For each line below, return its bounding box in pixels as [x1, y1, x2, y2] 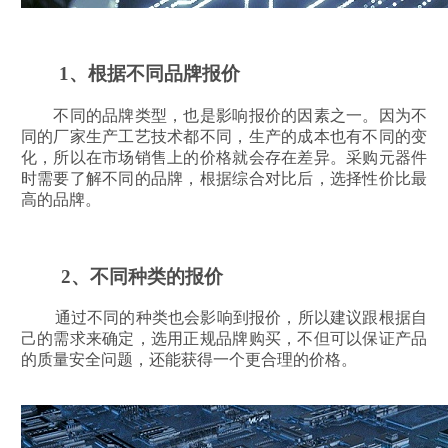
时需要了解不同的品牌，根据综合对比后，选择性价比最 [20, 169, 428, 187]
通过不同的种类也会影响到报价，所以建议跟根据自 [20, 309, 428, 327]
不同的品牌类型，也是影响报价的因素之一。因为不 [20, 106, 428, 124]
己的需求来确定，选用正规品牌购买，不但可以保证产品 [20, 330, 428, 348]
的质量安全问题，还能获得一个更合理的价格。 [20, 351, 357, 369]
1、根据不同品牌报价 [20, 63, 240, 85]
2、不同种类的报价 [20, 265, 223, 287]
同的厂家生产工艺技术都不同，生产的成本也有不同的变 [20, 127, 428, 145]
